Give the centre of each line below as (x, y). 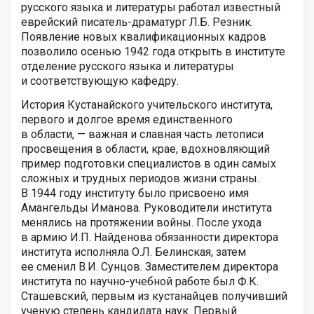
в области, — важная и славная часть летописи (142, 134)
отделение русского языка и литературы (128, 66)
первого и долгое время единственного (127, 120)
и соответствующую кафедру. (100, 81)
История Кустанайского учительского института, (147, 105)
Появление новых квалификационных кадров (144, 37)
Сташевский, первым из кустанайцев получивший (154, 296)
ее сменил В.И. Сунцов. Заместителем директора (150, 267)
